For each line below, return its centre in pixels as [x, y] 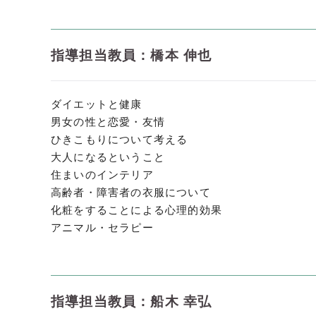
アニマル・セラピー [102, 227]
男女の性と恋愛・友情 [108, 122]
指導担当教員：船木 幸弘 [132, 302]
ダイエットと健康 [97, 104]
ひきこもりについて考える [120, 139]
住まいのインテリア [102, 175]
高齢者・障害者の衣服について [131, 192]
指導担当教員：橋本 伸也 [132, 55]
